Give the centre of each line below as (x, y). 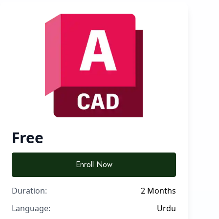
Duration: (29, 191)
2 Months (158, 191)
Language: (31, 208)
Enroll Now (94, 164)
